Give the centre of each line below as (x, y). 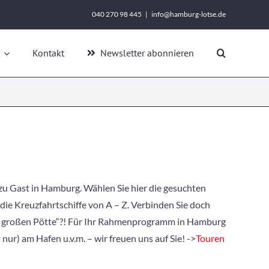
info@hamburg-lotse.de (189, 14)
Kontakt (48, 53)
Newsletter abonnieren (147, 53)
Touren (210, 238)
